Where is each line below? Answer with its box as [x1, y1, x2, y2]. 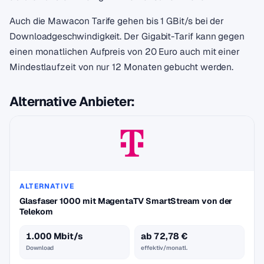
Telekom [19, 206, 53, 217]
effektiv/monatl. [141, 244, 187, 252]
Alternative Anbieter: [9, 93, 135, 110]
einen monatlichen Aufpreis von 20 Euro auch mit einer [9, 45, 240, 58]
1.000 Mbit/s [26, 230, 84, 242]
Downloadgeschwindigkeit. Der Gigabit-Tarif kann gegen [9, 30, 245, 42]
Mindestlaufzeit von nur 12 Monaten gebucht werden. [9, 61, 234, 73]
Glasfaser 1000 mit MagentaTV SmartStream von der [19, 196, 233, 206]
